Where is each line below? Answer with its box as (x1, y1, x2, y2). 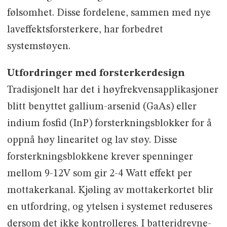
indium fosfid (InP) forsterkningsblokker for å (7, 119, 212, 129)
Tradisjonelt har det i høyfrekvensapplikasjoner (7, 85, 218, 96)
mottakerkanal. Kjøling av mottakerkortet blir (7, 185, 213, 196)
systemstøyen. (7, 42, 70, 52)
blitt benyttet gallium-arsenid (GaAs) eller (7, 102, 197, 112)
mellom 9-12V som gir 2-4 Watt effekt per (7, 169, 192, 179)
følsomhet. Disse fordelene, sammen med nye (7, 8, 211, 19)
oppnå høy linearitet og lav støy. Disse (7, 135, 177, 146)
